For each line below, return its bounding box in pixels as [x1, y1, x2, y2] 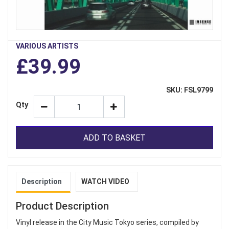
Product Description [16, 200, 109, 213]
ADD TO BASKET [83, 132, 146, 143]
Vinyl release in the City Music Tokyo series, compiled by [16, 218, 199, 227]
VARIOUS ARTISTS [16, 42, 78, 51]
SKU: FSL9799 [166, 86, 213, 95]
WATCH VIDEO [81, 177, 129, 186]
